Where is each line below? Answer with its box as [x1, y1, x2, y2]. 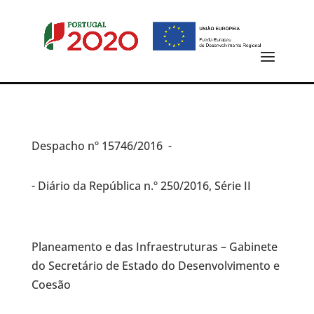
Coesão [31, 277, 71, 292]
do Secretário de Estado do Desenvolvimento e [31, 258, 280, 273]
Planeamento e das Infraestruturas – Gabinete [31, 239, 278, 254]
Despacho [31, 138, 88, 153]
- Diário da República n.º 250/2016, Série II [31, 178, 251, 193]
